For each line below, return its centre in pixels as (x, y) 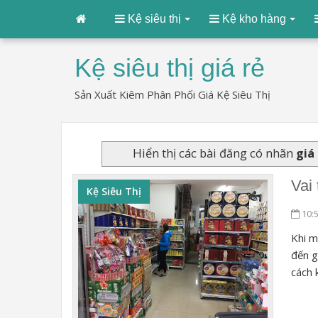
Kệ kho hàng (253, 19)
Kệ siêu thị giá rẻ (170, 68)
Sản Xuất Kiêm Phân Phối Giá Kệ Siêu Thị (172, 94)
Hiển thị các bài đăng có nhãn (214, 153)
